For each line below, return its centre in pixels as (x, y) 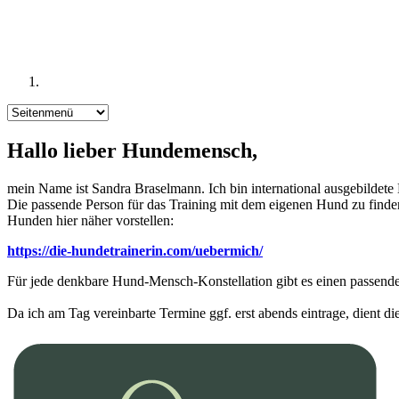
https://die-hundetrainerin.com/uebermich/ (135, 250)
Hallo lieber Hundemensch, (132, 150)
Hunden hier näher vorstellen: (90, 220)
